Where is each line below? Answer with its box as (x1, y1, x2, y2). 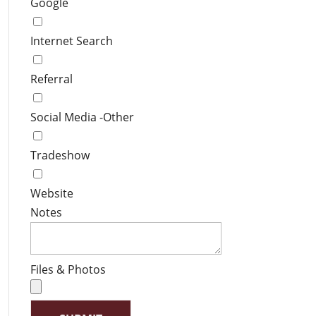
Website (30, 186, 73, 201)
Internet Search (30, 33, 113, 49)
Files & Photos (30, 262, 106, 277)
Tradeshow (30, 147, 90, 163)
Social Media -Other (30, 109, 134, 125)
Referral (30, 71, 73, 87)
